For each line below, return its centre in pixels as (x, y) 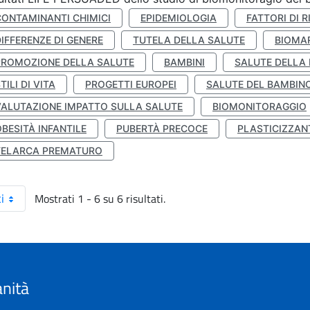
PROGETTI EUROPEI (131, 84)
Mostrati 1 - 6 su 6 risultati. (100, 199)
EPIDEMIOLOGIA (179, 18)
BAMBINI (184, 62)
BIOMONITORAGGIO (259, 106)
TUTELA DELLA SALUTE (189, 40)
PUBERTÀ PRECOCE (162, 128)
